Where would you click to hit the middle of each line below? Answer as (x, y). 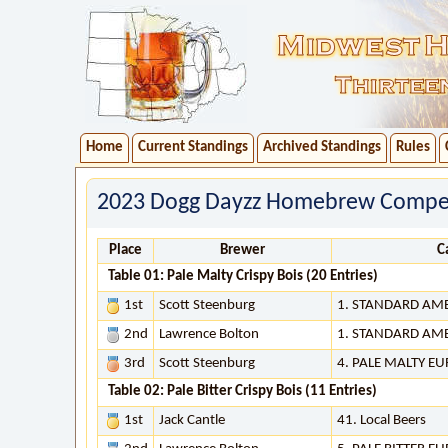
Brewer (242, 250)
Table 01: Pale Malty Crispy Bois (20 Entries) (243, 276)
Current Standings (193, 147)
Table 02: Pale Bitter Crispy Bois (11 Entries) (242, 391)
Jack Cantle (192, 420)
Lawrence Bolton (209, 334)
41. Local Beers (381, 420)
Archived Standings (322, 147)
